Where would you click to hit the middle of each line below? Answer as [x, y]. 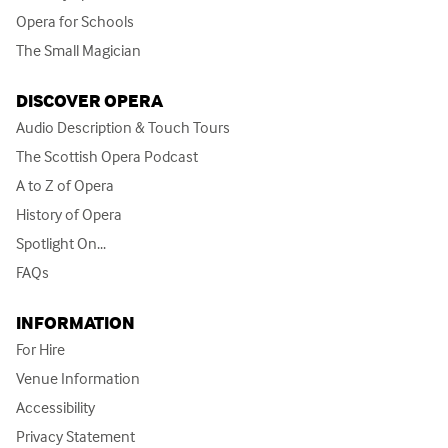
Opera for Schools [75, 21]
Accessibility [55, 407]
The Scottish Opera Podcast [107, 156]
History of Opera [69, 214]
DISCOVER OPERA [89, 101]
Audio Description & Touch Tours [123, 127]
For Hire [40, 349]
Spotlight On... [61, 243]
